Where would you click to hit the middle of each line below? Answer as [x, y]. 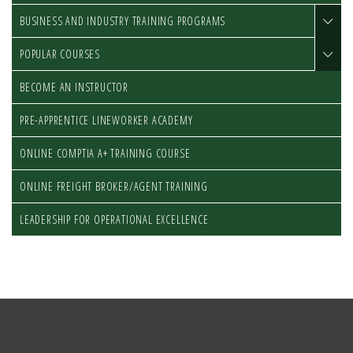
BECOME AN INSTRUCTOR [74, 87]
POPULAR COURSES [60, 54]
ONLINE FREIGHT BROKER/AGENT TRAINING [114, 186]
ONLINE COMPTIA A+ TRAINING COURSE [105, 153]
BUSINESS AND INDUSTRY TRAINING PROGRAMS [123, 21]
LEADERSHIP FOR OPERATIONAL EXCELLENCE [114, 219]
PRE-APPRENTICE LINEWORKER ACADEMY [106, 120]
